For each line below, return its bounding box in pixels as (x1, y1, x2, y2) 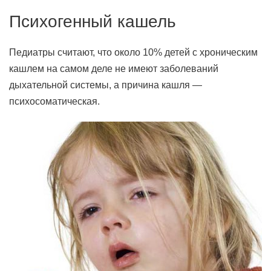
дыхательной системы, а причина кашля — (9, 80, 202, 90)
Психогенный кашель (9, 12, 176, 31)
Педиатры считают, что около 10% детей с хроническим (9, 47, 258, 57)
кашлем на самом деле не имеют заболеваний (9, 64, 218, 74)
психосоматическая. (9, 96, 100, 106)
